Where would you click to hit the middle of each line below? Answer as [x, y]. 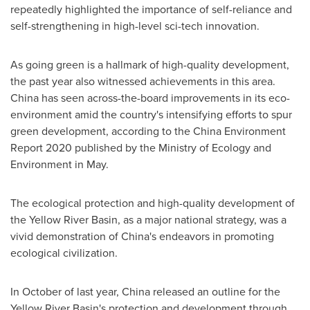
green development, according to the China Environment [148, 131]
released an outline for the [215, 292]
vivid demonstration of [66, 236]
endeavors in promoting [215, 236]
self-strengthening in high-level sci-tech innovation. [135, 26]
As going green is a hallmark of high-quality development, [150, 65]
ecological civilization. [64, 253]
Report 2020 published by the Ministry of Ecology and [141, 148]
